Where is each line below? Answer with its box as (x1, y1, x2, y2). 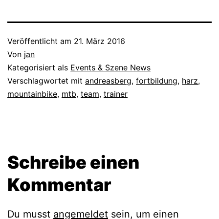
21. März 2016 (74, 36, 125, 46)
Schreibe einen (7, 152, 139, 174)
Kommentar (7, 174, 111, 196)
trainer (104, 89, 128, 99)
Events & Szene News (70, 63, 151, 73)
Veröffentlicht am (7, 36, 74, 46)
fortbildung (136, 76, 177, 86)
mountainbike (7, 89, 57, 99)
